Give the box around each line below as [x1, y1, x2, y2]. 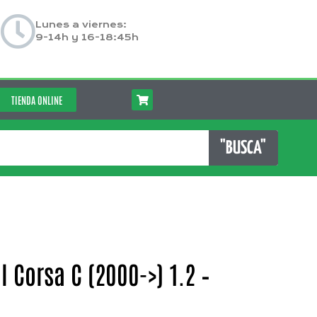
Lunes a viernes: [35, 19, 127, 30]
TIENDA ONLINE [11, 93, 62, 106]
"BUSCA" [220, 139, 267, 157]
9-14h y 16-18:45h [35, 32, 139, 43]
